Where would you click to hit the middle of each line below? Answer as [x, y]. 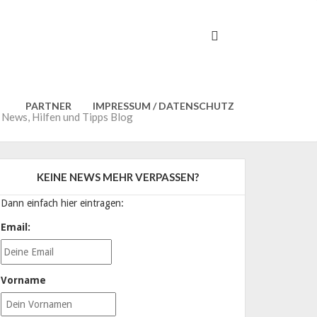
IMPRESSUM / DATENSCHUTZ [163, 106]
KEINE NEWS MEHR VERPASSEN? [117, 177]
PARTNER [47, 106]
